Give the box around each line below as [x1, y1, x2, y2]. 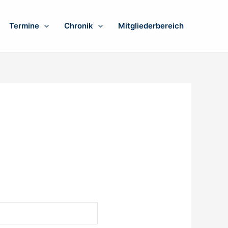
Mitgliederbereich [118, 21, 184, 31]
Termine [9, 21, 39, 31]
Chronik [64, 21, 93, 31]
